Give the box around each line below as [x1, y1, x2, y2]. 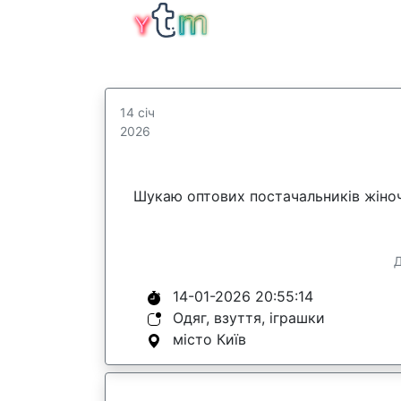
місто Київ [173, 330, 246, 348]
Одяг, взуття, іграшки [173, 309, 325, 327]
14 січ [120, 105, 155, 120]
